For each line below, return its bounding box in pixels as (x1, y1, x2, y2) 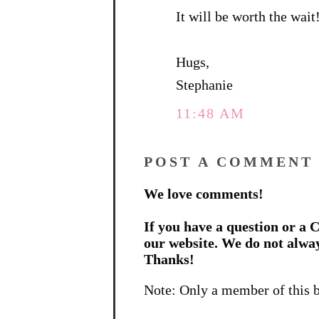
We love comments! (144, 186, 263, 202)
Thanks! (144, 251, 194, 268)
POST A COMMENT (144, 154, 313, 170)
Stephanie (176, 77, 233, 93)
